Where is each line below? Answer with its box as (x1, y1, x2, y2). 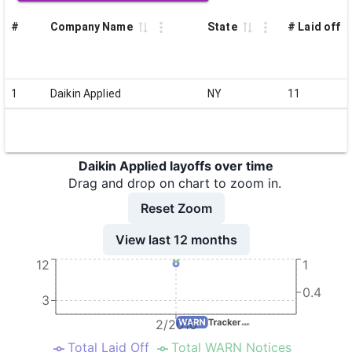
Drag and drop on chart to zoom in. (68, 175, 281, 191)
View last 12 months (115, 231, 237, 247)
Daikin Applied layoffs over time (79, 158, 273, 174)
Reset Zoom (140, 200, 212, 216)
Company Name (50, 20, 133, 33)
